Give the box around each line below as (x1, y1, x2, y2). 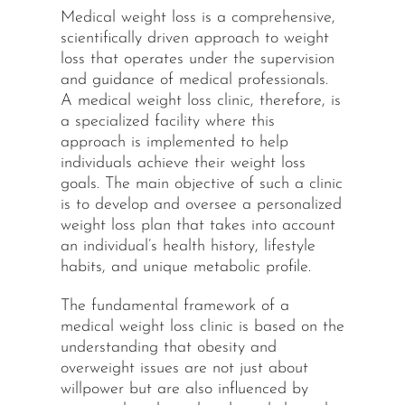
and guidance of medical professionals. (60, 71, 328, 89)
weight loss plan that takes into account (60, 217, 335, 235)
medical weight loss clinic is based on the (60, 318, 344, 336)
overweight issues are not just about (60, 360, 308, 378)
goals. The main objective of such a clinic (60, 175, 343, 193)
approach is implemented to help (60, 134, 288, 152)
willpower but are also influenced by (60, 381, 308, 399)
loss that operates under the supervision (60, 51, 334, 69)
